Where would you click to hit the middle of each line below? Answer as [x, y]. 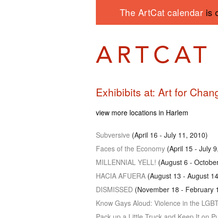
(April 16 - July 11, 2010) [169, 135]
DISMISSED [114, 189]
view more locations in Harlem [142, 112]
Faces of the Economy [130, 148]
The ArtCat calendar [163, 12]
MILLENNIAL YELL [125, 162]
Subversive [113, 135]
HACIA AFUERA [121, 175]
